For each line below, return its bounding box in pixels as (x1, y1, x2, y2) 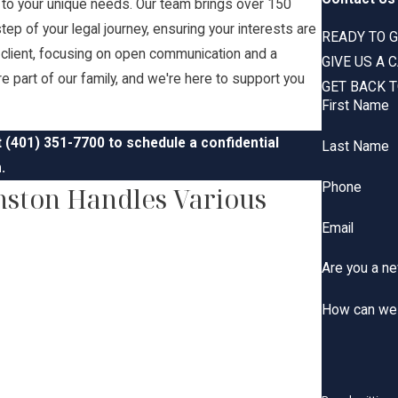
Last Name (322, 139, 390, 155)
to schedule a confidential (105, 134, 280, 151)
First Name (322, 98, 390, 115)
